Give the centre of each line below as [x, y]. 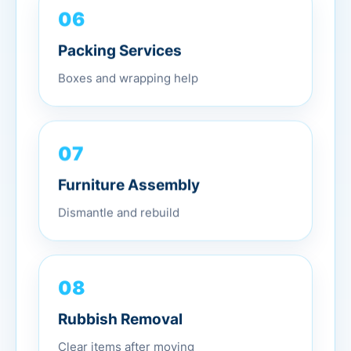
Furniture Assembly [129, 183]
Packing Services [120, 47]
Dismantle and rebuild [119, 210]
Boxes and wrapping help [128, 74]
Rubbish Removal [120, 318]
